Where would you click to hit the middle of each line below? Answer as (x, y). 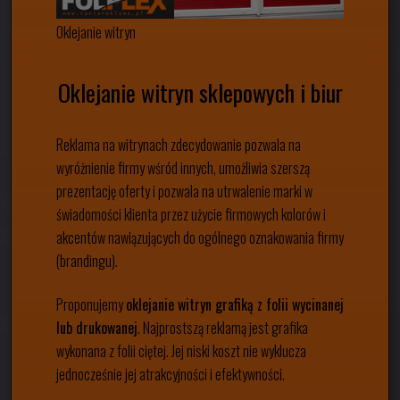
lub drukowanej (97, 328)
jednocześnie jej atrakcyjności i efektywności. (171, 375)
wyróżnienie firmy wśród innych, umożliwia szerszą (183, 168)
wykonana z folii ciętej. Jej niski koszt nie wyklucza (181, 351)
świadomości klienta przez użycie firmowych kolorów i (191, 215)
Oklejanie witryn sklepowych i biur (200, 93)
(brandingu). (87, 261)
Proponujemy (91, 305)
